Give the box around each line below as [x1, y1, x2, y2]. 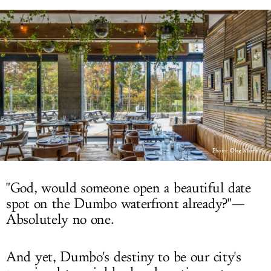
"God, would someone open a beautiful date [6, 180, 251, 197]
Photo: [212, 146, 230, 155]
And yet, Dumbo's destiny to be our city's [6, 249, 241, 266]
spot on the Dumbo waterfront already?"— [6, 195, 245, 212]
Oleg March [230, 146, 258, 155]
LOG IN [120, 8, 151, 19]
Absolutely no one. [6, 211, 114, 228]
